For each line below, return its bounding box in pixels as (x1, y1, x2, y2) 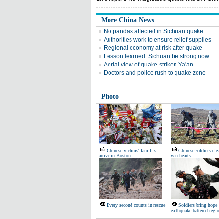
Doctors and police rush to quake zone (104, 69, 206, 76)
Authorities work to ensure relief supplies (104, 36, 211, 43)
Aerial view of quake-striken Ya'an (104, 61, 193, 68)
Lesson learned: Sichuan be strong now (104, 53, 209, 60)
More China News (101, 16, 154, 23)
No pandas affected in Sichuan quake (104, 28, 203, 35)
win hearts (171, 153, 191, 158)
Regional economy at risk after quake (104, 44, 202, 51)
